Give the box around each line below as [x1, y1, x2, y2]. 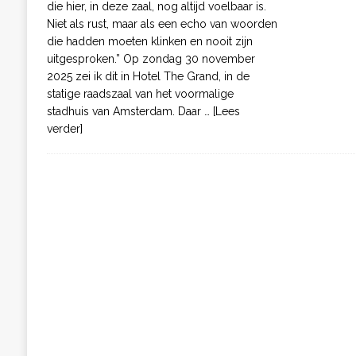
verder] [46, 122, 83, 135]
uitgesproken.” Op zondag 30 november [46, 52, 255, 65]
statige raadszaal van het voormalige [46, 87, 234, 100]
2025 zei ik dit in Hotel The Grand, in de [46, 69, 250, 83]
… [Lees [203, 104, 240, 118]
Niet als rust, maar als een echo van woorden [46, 17, 277, 30]
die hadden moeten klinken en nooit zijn [46, 34, 253, 48]
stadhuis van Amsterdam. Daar [46, 104, 204, 118]
